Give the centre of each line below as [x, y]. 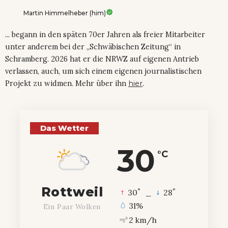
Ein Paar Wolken [72, 206]
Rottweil [72, 192]
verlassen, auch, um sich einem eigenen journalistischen [103, 71]
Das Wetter [64, 128]
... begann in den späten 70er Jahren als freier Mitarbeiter [105, 34]
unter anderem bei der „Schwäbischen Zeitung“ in [93, 47]
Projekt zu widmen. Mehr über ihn [67, 83]
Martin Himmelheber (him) [65, 13]
